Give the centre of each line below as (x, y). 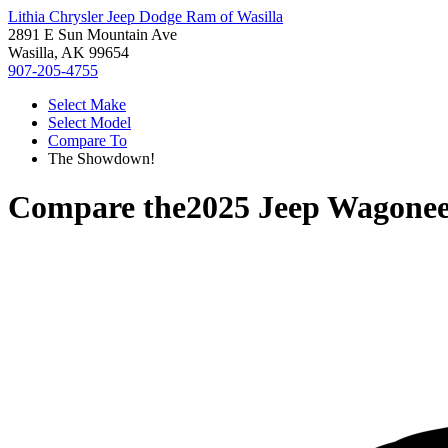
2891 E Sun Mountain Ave (92, 34)
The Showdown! (101, 158)
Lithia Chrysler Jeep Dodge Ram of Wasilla (145, 16)
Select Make (87, 104)
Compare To (87, 140)
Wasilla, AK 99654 (68, 52)
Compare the (97, 207)
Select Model (89, 122)
